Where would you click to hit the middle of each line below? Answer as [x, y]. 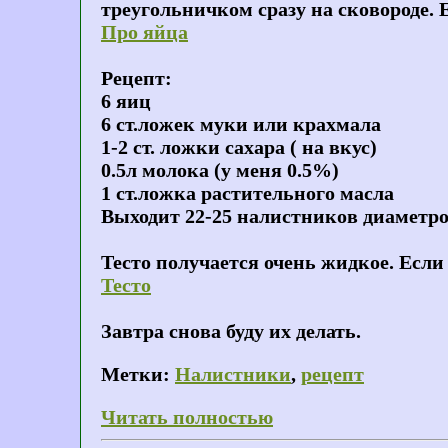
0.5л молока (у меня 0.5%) [220, 170]
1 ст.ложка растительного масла [247, 193]
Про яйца [144, 32]
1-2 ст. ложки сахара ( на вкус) [239, 147]
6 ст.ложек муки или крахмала [241, 124]
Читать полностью [187, 417]
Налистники [233, 374]
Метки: [135, 374]
